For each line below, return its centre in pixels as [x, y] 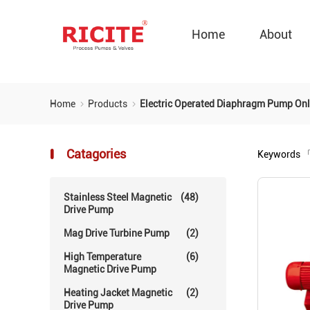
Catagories [95, 154]
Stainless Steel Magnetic [118, 197]
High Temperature [102, 257]
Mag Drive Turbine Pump [117, 233]
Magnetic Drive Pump [110, 269]
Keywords [280, 154]
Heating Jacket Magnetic [118, 293]
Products [109, 104]
